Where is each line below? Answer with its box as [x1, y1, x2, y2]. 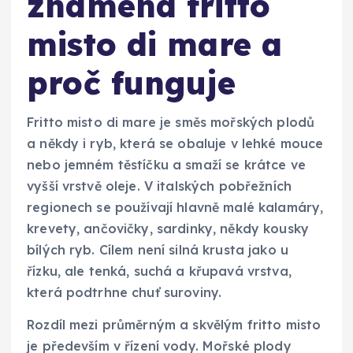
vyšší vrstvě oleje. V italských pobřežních [27, 178, 292, 195]
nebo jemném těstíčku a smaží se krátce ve [27, 157, 306, 173]
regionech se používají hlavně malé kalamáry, [27, 199, 324, 216]
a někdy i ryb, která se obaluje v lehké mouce [27, 136, 324, 152]
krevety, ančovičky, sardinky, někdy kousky [27, 221, 309, 237]
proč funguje [27, 62, 236, 102]
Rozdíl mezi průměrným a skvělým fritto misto [27, 317, 321, 333]
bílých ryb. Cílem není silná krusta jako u [27, 242, 288, 258]
